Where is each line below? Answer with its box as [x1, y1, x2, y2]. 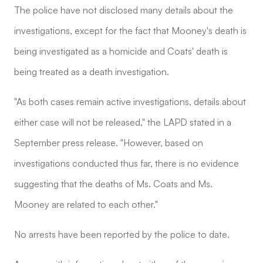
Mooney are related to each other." [14, 198, 158, 210]
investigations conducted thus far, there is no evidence [14, 157, 239, 169]
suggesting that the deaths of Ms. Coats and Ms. [14, 177, 213, 190]
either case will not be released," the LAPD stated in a [14, 116, 231, 128]
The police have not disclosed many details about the [14, 4, 233, 16]
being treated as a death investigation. [14, 65, 169, 77]
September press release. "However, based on [14, 136, 203, 149]
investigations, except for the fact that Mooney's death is [14, 24, 247, 36]
